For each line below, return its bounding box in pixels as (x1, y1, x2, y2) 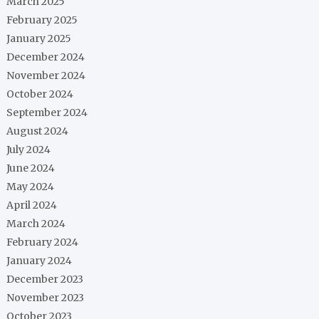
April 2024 (6, 199, 58, 211)
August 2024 (6, 125, 69, 137)
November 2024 (6, 69, 86, 82)
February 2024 (6, 236, 79, 249)
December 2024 (6, 51, 85, 63)
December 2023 (6, 273, 84, 286)
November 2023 (6, 291, 85, 304)
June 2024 (6, 162, 56, 174)
